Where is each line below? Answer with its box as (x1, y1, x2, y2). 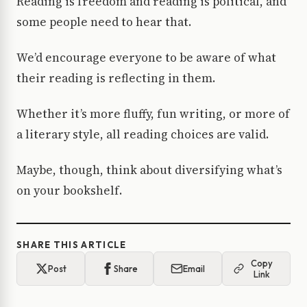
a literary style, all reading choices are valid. (16, 126, 269, 143)
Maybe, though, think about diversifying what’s (16, 162, 282, 179)
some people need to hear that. (16, 14, 191, 31)
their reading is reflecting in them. (16, 70, 215, 87)
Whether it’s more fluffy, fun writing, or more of (16, 106, 290, 123)
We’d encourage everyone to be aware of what (16, 49, 276, 66)
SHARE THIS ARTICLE (16, 239, 127, 251)
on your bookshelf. (16, 182, 122, 199)
